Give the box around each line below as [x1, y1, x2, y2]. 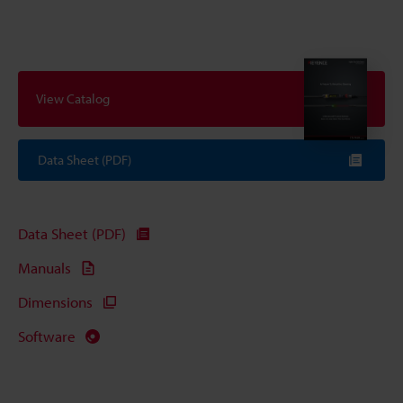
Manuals [18, 258, 71, 278]
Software [18, 327, 76, 346]
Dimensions [18, 292, 93, 312]
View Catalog [36, 90, 110, 108]
